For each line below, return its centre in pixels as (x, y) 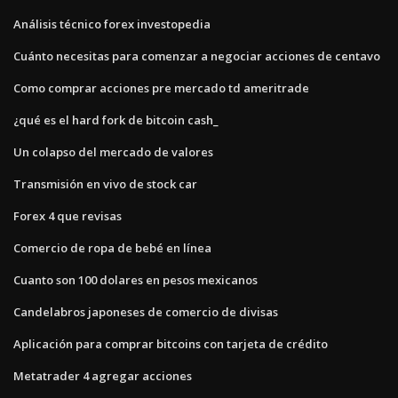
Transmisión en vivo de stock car (105, 183)
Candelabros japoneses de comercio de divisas (146, 311)
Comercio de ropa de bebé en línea (112, 247)
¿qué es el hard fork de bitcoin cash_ (116, 119)
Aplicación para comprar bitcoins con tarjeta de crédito (171, 343)
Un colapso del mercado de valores (113, 151)
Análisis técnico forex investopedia (112, 24)
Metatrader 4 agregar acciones (103, 375)
